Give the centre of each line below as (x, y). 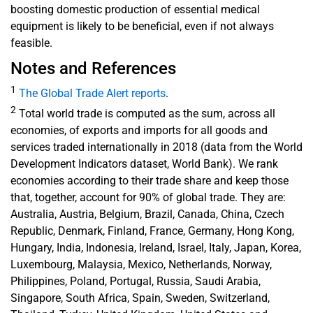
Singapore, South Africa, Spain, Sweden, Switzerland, (140, 298)
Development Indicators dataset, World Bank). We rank (144, 163)
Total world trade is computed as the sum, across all (146, 113)
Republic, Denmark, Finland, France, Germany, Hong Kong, (152, 231)
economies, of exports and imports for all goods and (139, 130)
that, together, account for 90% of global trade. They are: (148, 197)
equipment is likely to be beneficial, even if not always (142, 26)
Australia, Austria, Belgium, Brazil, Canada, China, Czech (147, 214)
